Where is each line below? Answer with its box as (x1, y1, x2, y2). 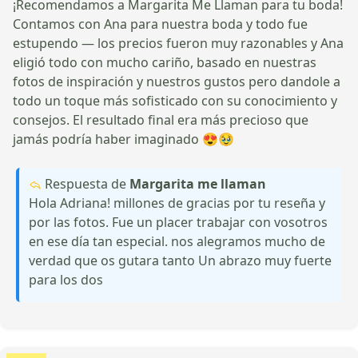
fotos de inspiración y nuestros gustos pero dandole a (13, 72, 340, 90)
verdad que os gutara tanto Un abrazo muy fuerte (29, 251, 332, 269)
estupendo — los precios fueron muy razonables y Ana (13, 34, 344, 52)
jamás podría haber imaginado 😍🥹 (13, 129, 234, 148)
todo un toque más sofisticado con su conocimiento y (13, 91, 337, 109)
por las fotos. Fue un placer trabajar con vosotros (29, 213, 328, 231)
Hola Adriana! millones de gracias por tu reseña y (29, 193, 325, 212)
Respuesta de (42, 174, 129, 193)
